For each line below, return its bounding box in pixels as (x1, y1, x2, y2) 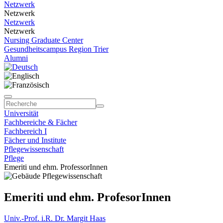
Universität (4, 109, 38, 117)
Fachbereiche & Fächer (4, 118, 77, 126)
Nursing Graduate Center (4, 36, 83, 44)
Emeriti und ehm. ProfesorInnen (4, 190, 171, 204)
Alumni (4, 54, 28, 62)
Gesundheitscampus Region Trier (4, 45, 109, 53)
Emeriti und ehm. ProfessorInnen (4, 163, 108, 171)
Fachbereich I (4, 127, 47, 135)
